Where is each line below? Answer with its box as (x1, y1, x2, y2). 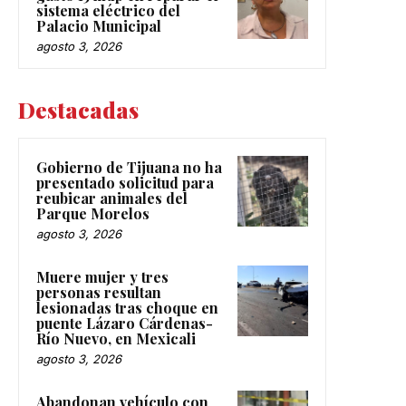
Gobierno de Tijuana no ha (36, 158, 222, 178)
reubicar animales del (36, 188, 188, 208)
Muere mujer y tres (36, 267, 169, 287)
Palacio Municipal (36, 16, 161, 36)
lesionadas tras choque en (36, 298, 218, 318)
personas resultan (36, 283, 161, 303)
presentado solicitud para (36, 173, 214, 193)
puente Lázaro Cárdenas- (36, 314, 213, 333)
